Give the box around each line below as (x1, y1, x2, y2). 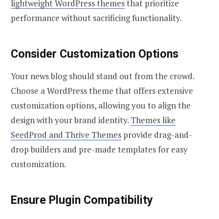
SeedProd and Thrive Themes (11, 129, 121, 141)
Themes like (131, 114, 175, 126)
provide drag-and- (121, 129, 192, 141)
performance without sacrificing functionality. (11, 12, 182, 23)
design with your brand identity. (11, 114, 131, 126)
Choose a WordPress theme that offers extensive (11, 85, 193, 97)
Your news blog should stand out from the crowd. (11, 70, 194, 82)
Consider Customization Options (11, 46, 178, 61)
